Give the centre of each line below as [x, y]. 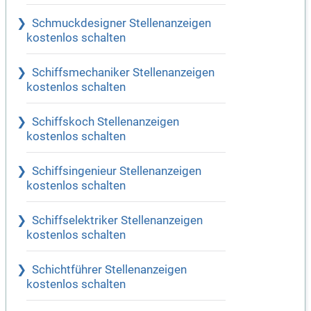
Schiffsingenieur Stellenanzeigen [117, 171]
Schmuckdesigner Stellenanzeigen [121, 24]
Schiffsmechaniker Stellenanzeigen [123, 73]
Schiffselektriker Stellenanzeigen [117, 221]
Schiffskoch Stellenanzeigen [106, 122]
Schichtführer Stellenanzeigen [109, 270]
